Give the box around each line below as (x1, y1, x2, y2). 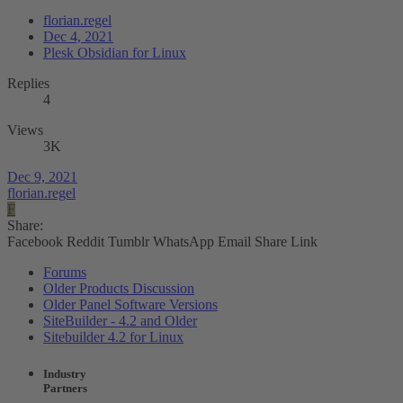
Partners (43, 381, 87, 395)
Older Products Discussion (43, 280, 194, 296)
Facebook (7, 233, 63, 249)
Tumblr (108, 233, 149, 249)
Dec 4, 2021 (43, 28, 113, 44)
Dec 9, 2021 (7, 168, 77, 184)
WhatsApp (153, 233, 214, 249)
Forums (43, 264, 86, 280)
